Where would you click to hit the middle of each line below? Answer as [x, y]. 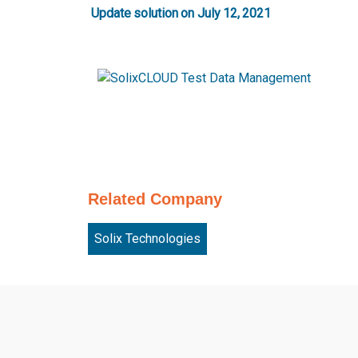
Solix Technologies [147, 239]
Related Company [155, 199]
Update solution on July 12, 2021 [181, 13]
